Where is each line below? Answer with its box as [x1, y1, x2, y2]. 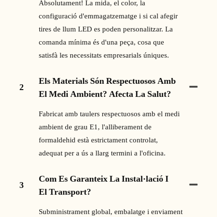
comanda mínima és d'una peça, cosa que [39, 37, 164, 46]
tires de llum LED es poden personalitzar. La [39, 24, 173, 33]
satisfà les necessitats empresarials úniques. [39, 50, 169, 60]
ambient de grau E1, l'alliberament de [39, 122, 152, 131]
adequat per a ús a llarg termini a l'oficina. [39, 148, 166, 157]
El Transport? [39, 186, 91, 197]
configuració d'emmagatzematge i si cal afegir [39, 11, 178, 20]
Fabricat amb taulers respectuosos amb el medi [39, 109, 180, 118]
